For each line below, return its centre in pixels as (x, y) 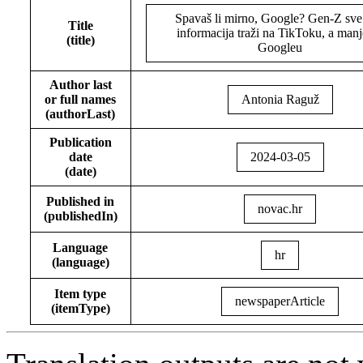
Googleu (280, 48)
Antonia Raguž (280, 100)
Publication (80, 143)
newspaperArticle (280, 301)
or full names (81, 100)
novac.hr (280, 209)
